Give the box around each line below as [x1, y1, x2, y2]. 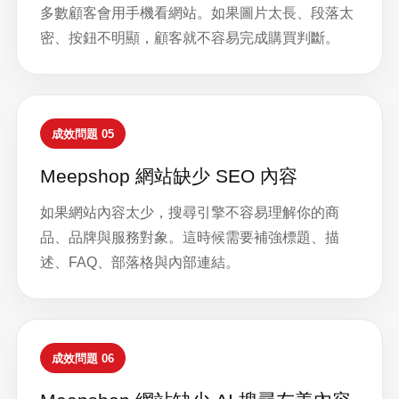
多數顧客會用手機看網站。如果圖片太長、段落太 [40, 5, 354, 20]
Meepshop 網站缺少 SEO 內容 [40, 166, 297, 186]
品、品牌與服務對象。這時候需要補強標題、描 [40, 230, 339, 245]
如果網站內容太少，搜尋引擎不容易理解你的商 [40, 205, 339, 220]
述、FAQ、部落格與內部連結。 [40, 255, 240, 270]
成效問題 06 [52, 351, 114, 365]
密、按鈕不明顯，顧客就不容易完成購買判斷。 [40, 30, 339, 45]
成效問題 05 [52, 126, 114, 141]
